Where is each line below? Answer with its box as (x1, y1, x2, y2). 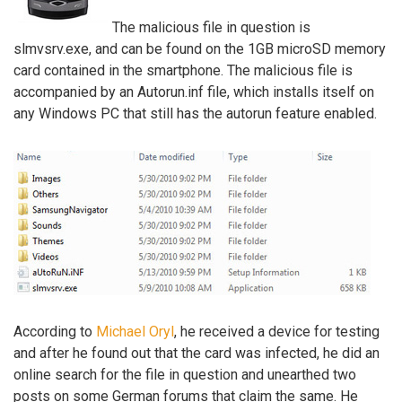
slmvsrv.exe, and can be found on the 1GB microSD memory (13, 40, 386, 58)
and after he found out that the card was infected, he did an (13, 344, 380, 362)
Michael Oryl (96, 322, 174, 340)
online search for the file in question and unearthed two (13, 365, 356, 383)
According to (13, 322, 96, 340)
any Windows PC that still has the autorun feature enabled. (13, 105, 377, 123)
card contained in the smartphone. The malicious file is (13, 62, 353, 80)
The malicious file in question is (112, 19, 310, 37)
